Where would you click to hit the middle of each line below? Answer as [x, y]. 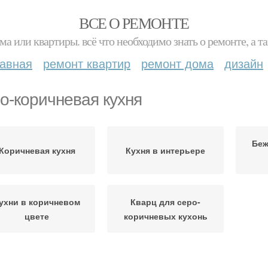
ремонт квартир [87, 63]
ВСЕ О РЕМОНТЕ [134, 23]
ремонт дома [177, 63]
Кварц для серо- [165, 202]
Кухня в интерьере [165, 150]
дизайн [244, 63]
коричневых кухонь [165, 216]
